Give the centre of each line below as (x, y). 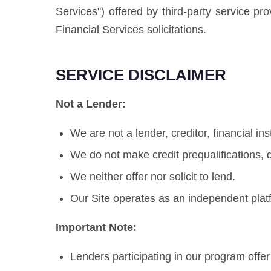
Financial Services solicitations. (131, 30)
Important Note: (96, 227)
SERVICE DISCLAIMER (141, 75)
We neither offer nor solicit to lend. (153, 177)
